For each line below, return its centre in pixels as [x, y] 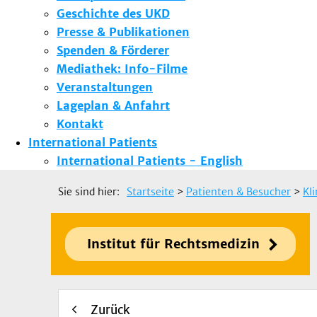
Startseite [150, 191]
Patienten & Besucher [238, 191]
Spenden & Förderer [113, 50]
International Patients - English [150, 160]
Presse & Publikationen [123, 31]
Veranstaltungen [105, 87]
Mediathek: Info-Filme [122, 68]
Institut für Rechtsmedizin [173, 243]
